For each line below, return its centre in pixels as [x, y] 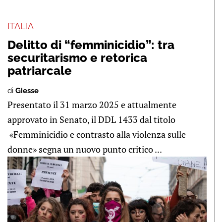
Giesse [27, 90]
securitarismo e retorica [77, 57]
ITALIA [21, 26]
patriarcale [40, 70]
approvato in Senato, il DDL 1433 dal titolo [91, 119]
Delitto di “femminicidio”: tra [91, 45]
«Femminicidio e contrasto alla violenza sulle [97, 134]
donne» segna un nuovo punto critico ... [85, 149]
